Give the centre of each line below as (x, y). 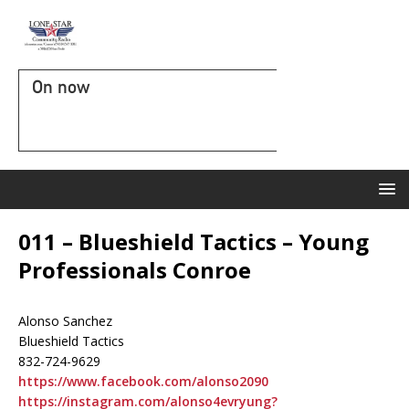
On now (61, 87)
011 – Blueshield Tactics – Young (194, 241)
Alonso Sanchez (65, 321)
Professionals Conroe (135, 270)
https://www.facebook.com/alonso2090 (143, 381)
